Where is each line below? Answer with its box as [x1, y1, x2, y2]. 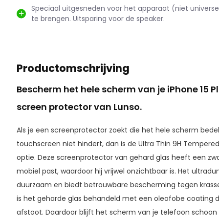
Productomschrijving [16, 61, 130, 75]
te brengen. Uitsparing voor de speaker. [31, 13, 165, 23]
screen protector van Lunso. [16, 100, 142, 113]
